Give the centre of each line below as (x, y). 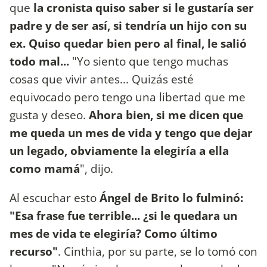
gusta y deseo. (49, 114)
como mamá (45, 168)
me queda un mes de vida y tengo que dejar (131, 132)
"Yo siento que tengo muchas (149, 61)
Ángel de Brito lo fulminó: (171, 197)
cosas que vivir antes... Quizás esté (102, 79)
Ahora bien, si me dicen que (166, 114)
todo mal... (39, 61)
